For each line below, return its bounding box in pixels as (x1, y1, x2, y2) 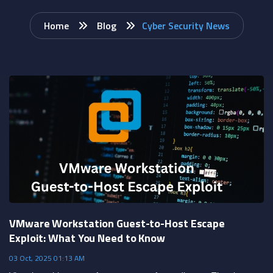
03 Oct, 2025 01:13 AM (9, 252, 85, 264)
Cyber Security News (141, 18, 230, 33)
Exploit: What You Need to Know (9, 229, 165, 246)
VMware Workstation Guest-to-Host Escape (9, 214, 225, 232)
